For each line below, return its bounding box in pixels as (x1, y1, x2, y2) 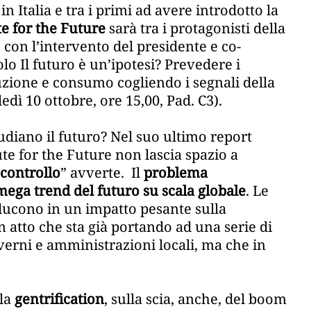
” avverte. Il (60, 163, 144, 183)
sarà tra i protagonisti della (106, 19, 285, 38)
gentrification (15, 289, 104, 309)
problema (144, 163, 208, 183)
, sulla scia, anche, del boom (104, 289, 287, 309)
